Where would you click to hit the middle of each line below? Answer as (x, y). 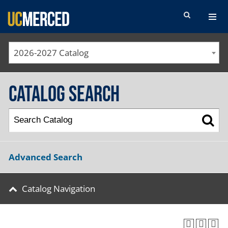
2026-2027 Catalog (51, 53)
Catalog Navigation (58, 189)
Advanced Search (46, 157)
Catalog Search (64, 95)
